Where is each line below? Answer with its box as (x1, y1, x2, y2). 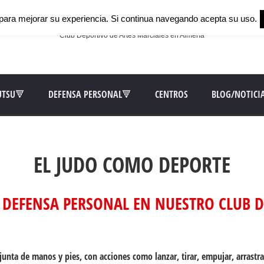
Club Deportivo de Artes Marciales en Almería (60, 31, 204, 39)
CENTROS (155, 88, 188, 101)
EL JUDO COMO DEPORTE (34, 150, 230, 179)
